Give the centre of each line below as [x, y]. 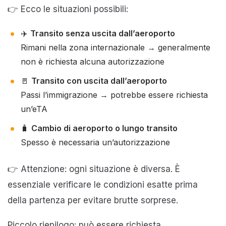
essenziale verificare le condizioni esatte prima [103, 184]
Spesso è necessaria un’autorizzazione [95, 142]
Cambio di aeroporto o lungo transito [104, 128]
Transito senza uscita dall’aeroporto [103, 33]
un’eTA [34, 109]
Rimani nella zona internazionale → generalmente [116, 47]
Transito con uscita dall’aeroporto [99, 80]
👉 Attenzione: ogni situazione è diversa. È [94, 169]
